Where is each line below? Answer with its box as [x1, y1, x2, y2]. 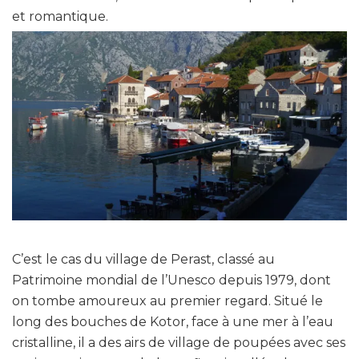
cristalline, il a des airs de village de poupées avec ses [12, 334, 345, 350]
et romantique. [12, 8, 108, 24]
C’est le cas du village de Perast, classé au [12, 251, 275, 267]
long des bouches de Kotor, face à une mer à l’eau [12, 313, 333, 329]
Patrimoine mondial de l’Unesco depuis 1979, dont [12, 272, 331, 288]
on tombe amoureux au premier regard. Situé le [12, 292, 323, 309]
